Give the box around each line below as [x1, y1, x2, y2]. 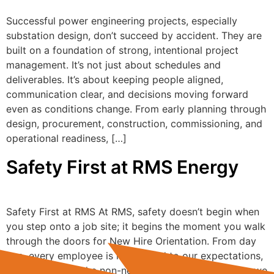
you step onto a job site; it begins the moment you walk [6, 220, 265, 232]
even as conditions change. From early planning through [6, 102, 266, 115]
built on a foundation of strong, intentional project [6, 43, 239, 56]
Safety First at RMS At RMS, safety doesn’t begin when [6, 205, 259, 218]
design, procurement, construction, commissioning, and [6, 117, 262, 130]
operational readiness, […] [6, 131, 127, 144]
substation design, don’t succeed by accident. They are [6, 29, 262, 42]
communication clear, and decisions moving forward [6, 87, 248, 100]
